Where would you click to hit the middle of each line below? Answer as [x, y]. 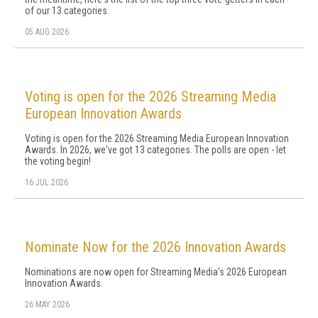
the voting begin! [58, 161]
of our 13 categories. [67, 11]
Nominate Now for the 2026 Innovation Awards [155, 247]
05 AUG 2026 [47, 32]
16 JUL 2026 [46, 182]
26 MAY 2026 [47, 305]
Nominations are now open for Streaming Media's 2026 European [156, 272]
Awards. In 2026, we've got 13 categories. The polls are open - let [155, 150]
